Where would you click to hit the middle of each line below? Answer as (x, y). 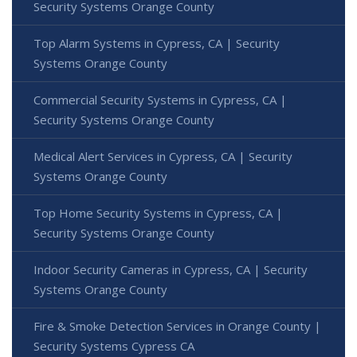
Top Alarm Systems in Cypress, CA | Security (157, 43)
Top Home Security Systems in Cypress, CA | (158, 213)
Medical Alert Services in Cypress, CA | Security (163, 157)
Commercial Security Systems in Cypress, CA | (160, 100)
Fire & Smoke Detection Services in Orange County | (177, 326)
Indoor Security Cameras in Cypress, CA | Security (171, 270)
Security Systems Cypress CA (114, 346)
